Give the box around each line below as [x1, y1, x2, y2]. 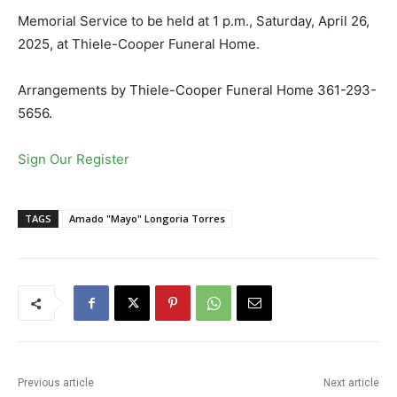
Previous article [18, 376, 94, 389]
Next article [323, 376, 379, 389]
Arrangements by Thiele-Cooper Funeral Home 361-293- [18, 81, 377, 98]
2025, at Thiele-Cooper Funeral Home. [18, 35, 260, 52]
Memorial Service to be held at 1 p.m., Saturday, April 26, [18, 12, 370, 29]
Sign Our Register [18, 150, 129, 167]
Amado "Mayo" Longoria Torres [69, 211, 225, 225]
